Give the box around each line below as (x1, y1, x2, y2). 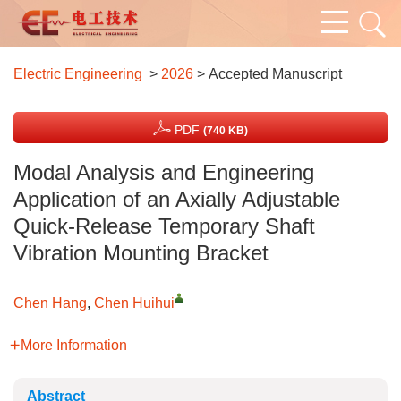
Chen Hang (13, 295, 87, 311)
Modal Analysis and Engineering (13, 160, 314, 184)
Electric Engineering (13, 66, 142, 81)
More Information (21, 337, 127, 353)
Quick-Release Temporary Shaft (13, 214, 315, 238)
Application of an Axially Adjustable (13, 187, 340, 211)
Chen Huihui (94, 295, 175, 311)
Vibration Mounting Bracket (13, 241, 269, 265)
